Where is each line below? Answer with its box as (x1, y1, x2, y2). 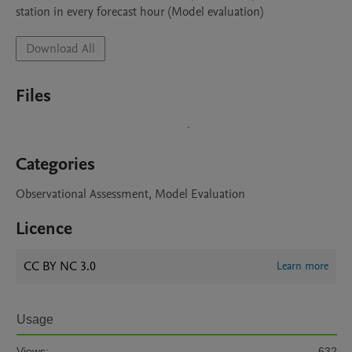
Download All (26, 40, 95, 57)
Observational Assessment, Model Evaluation (16, 185, 245, 203)
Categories (16, 152, 95, 176)
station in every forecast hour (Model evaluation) (16, 3, 263, 20)
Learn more (277, 258, 328, 273)
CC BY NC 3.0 (24, 258, 96, 275)
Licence (16, 217, 72, 240)
